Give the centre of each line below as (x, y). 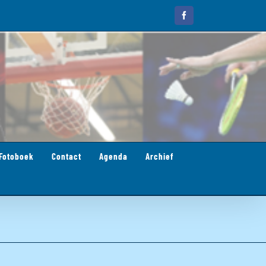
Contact (66, 156)
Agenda (113, 156)
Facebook (199, 19)
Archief (159, 156)
